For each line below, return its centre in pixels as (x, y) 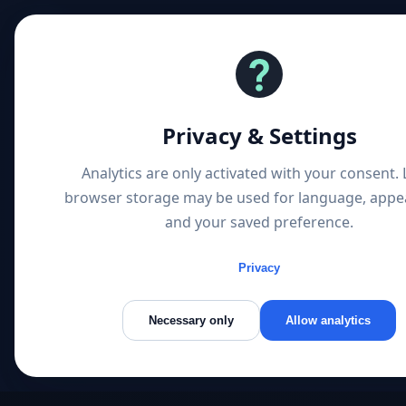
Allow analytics (328, 320)
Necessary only (191, 320)
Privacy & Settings (259, 135)
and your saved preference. (259, 222)
